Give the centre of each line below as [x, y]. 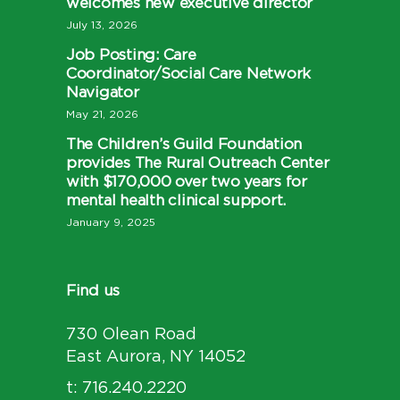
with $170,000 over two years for [187, 182]
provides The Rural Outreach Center [198, 163]
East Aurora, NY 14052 [156, 357]
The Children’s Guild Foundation [184, 144]
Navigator [103, 92]
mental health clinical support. [176, 200]
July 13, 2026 [102, 25]
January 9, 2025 [111, 222]
